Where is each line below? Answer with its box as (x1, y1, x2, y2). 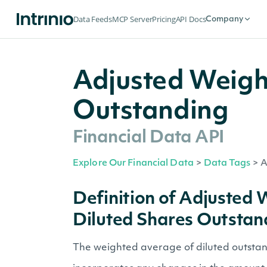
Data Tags (203, 159, 250, 168)
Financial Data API (73, 130, 224, 147)
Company (206, 15, 244, 23)
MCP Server (111, 13, 153, 24)
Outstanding (73, 100, 229, 125)
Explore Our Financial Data (73, 159, 194, 168)
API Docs (175, 13, 206, 24)
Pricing (152, 13, 176, 24)
